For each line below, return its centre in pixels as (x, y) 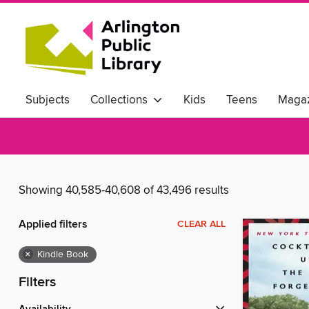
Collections (122, 100)
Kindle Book (63, 255)
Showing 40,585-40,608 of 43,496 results (124, 191)
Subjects (48, 100)
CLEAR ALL (201, 225)
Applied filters (53, 225)
